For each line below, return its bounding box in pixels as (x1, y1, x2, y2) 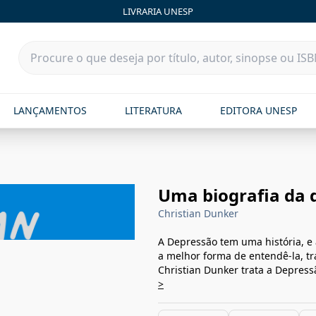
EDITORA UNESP (220, 104, 298, 117)
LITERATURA (124, 104, 182, 117)
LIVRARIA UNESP (123, 4, 193, 18)
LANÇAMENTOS (13, 104, 87, 117)
